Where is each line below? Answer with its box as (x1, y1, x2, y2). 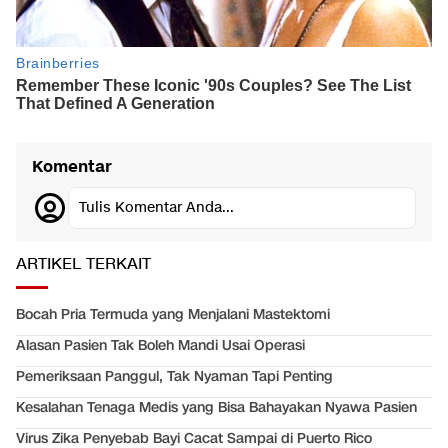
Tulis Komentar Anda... (79, 198, 234, 218)
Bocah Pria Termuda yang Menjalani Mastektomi (16, 305, 330, 325)
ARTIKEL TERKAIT (16, 254, 151, 276)
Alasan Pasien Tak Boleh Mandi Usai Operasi (16, 336, 305, 356)
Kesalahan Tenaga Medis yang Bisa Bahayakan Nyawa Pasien (16, 398, 417, 418)
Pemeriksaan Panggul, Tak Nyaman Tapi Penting (16, 367, 333, 387)
